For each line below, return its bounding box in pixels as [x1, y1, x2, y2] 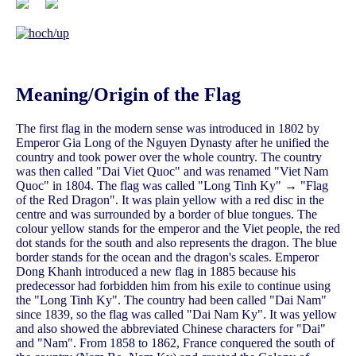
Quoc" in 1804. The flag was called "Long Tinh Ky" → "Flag [16, 179, 328, 193]
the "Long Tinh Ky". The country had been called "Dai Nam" [16, 293, 327, 308]
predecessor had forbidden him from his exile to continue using [16, 279, 331, 293]
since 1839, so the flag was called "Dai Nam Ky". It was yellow [16, 308, 337, 322]
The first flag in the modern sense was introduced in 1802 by [16, 122, 319, 136]
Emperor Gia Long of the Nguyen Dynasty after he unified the [16, 136, 329, 150]
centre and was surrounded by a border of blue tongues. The [16, 207, 317, 222]
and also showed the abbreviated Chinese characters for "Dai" [16, 322, 326, 336]
